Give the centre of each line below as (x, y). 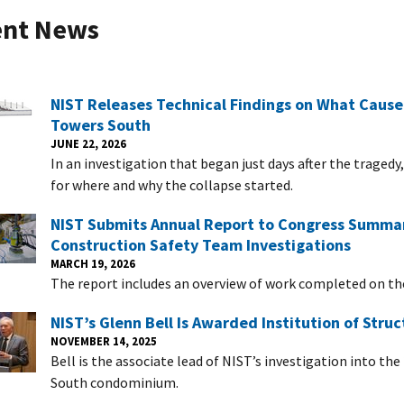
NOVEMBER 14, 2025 (104, 340)
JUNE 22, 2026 (88, 143)
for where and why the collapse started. (172, 184)
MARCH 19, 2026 (93, 263)
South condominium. (115, 382)
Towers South (101, 124)
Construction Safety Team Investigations (201, 244)
